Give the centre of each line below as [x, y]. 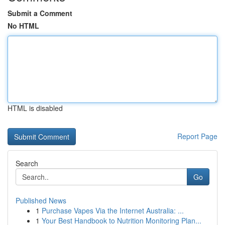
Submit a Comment [40, 13]
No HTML [23, 26]
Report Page [197, 136]
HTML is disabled [35, 108]
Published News [41, 200]
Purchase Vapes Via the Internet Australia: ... [113, 210]
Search [27, 163]
